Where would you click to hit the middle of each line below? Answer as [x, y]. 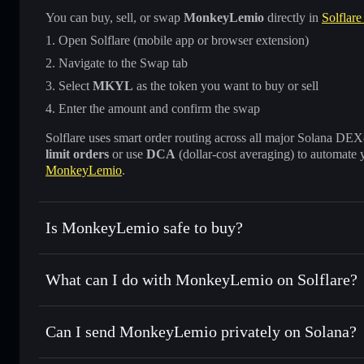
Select [76, 85]
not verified [172, 254]
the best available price [117, 345]
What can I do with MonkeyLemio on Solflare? [201, 279]
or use [128, 154]
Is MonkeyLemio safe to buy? [144, 227]
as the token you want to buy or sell [226, 85]
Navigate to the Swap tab [123, 63]
